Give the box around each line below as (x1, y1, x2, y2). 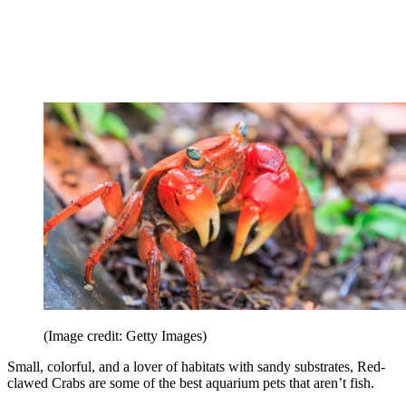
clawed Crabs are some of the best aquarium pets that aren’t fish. (7, 375, 374, 391)
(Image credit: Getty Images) (43, 328, 207, 344)
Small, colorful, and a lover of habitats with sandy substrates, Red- (7, 359, 385, 375)
